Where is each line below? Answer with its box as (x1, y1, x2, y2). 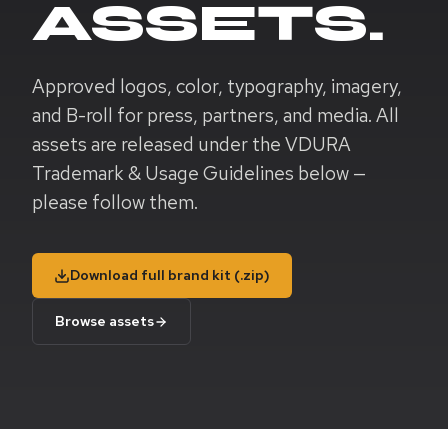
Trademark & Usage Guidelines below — (32, 161, 366, 186)
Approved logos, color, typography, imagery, (32, 74, 402, 99)
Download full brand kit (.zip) (70, 266, 270, 284)
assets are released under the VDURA (32, 132, 351, 157)
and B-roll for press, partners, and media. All (32, 103, 399, 128)
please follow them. (32, 190, 198, 215)
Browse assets (55, 312, 154, 330)
